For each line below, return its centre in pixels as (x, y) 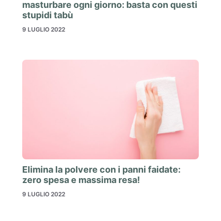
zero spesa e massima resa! (81, 180)
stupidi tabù (48, 15)
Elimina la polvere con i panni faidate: (101, 169)
